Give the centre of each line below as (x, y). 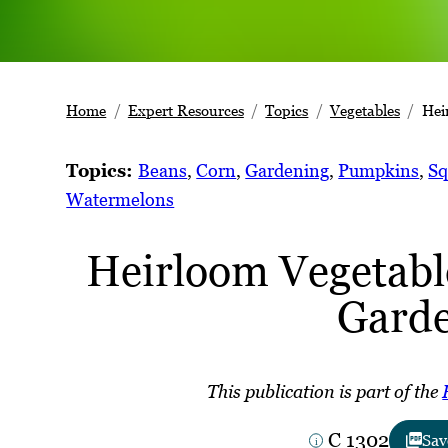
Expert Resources (185, 110)
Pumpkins (379, 171)
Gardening (287, 171)
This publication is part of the (325, 392)
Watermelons (120, 200)
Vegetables (364, 110)
